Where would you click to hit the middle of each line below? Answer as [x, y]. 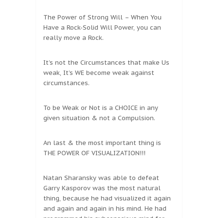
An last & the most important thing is [102, 143]
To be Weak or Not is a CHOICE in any [101, 108]
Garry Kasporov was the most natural [102, 188]
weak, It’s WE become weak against [99, 73]
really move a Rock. [73, 38]
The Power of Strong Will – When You [102, 18]
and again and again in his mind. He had [105, 209]
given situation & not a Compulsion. [99, 118]
